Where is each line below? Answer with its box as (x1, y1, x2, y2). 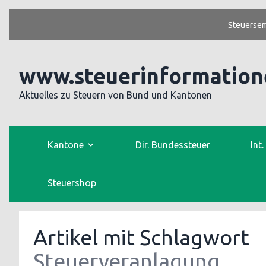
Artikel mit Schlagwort (33, 225, 249, 249)
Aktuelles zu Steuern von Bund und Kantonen (19, 90, 212, 100)
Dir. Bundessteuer (135, 140, 211, 150)
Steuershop (47, 178, 96, 188)
